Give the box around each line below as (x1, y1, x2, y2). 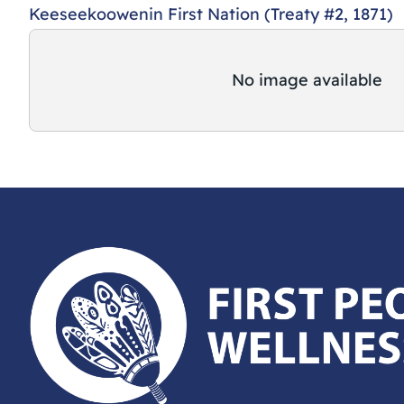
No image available (231, 69, 382, 90)
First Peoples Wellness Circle (28, 322, 209, 339)
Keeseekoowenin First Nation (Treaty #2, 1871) (29, 4, 393, 24)
